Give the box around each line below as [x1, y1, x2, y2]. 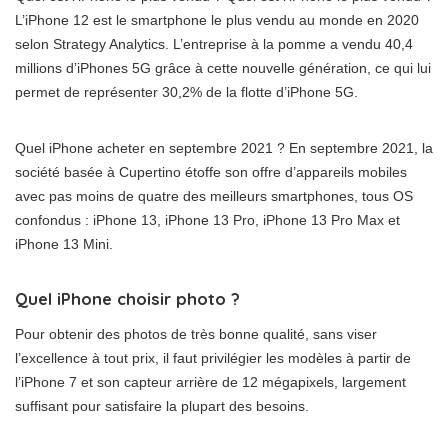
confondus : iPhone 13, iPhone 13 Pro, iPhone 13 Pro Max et [15, 211, 400, 228]
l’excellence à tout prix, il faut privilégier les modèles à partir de [15, 349, 411, 366]
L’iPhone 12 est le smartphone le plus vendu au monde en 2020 [15, 11, 419, 28]
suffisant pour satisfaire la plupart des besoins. [15, 397, 309, 414]
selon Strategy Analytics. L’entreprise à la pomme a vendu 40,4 [15, 35, 413, 52]
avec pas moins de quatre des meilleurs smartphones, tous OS [15, 187, 413, 204]
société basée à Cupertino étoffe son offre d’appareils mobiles [15, 163, 407, 180]
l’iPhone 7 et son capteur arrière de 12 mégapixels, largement [15, 373, 406, 390]
